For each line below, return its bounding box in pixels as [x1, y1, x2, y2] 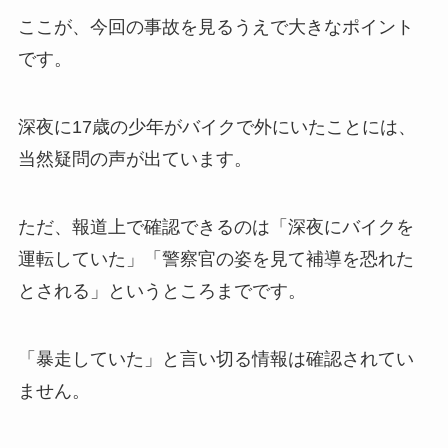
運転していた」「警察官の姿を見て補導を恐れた [17, 248, 414, 269]
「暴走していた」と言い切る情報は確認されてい [17, 348, 414, 369]
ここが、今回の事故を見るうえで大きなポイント [17, 17, 414, 38]
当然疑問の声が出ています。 [17, 148, 252, 169]
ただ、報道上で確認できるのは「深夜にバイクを [17, 216, 414, 237]
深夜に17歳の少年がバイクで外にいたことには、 [17, 116, 416, 137]
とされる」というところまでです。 [17, 280, 306, 301]
